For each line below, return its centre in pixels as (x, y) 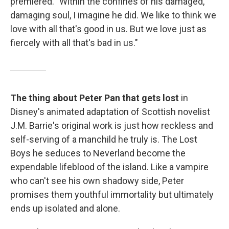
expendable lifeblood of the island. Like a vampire (109, 167)
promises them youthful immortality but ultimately (112, 194)
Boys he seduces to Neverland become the (98, 153)
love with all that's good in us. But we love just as (108, 29)
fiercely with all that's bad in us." (74, 42)
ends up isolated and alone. (65, 208)
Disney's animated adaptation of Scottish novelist (110, 111)
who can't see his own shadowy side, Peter (97, 180)
